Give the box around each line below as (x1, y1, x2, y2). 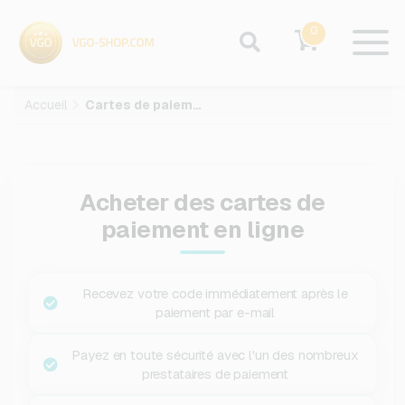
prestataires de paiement (141, 365, 289, 382)
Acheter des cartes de (80, 187, 325, 218)
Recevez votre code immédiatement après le (82, 285, 348, 302)
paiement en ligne (100, 214, 305, 245)
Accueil (24, 97, 67, 113)
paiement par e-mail (155, 304, 276, 321)
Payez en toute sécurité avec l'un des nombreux (71, 346, 359, 363)
